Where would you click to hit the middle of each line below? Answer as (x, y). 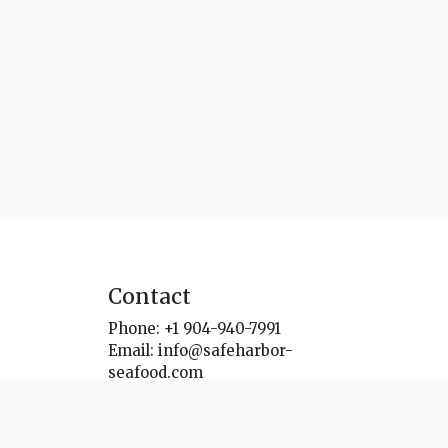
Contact (149, 296)
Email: (131, 350)
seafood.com (155, 372)
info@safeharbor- (225, 350)
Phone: (134, 328)
